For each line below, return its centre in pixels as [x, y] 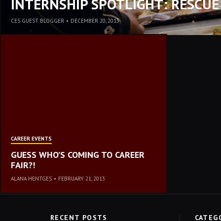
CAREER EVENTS [31, 139]
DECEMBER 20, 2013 [95, 21]
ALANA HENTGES [31, 179]
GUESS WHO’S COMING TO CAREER [78, 155]
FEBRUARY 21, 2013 [82, 179]
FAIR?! [23, 165]
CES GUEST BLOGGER [37, 21]
